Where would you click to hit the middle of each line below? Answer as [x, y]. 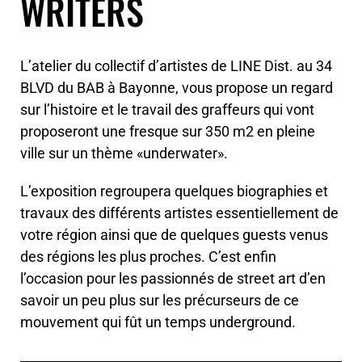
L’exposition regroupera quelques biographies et [174, 192]
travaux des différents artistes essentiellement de [179, 213]
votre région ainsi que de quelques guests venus [174, 235]
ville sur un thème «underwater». [124, 154]
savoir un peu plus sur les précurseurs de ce [160, 301]
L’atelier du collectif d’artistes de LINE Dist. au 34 [176, 66]
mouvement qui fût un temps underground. [158, 322]
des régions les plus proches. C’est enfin [148, 257]
